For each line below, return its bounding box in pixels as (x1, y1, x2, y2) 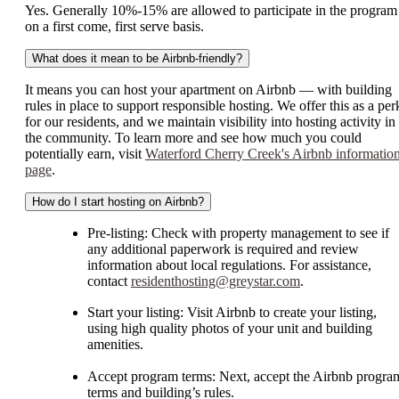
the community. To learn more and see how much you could (25, 129, 362, 145)
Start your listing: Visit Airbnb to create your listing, (87, 305, 377, 320)
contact (87, 273, 131, 289)
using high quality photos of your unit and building (87, 321, 372, 336)
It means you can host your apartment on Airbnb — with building (25, 81, 392, 97)
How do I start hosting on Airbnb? (32, 194, 204, 208)
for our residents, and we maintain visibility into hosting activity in (25, 113, 395, 129)
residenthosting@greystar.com (131, 273, 300, 289)
